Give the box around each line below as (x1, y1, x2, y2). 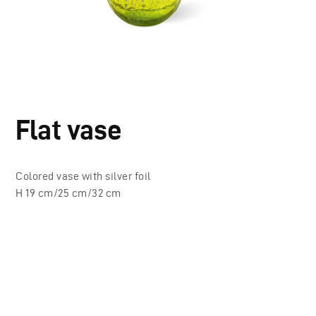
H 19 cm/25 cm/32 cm (16, 187, 121, 200)
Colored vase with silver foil (16, 170, 151, 183)
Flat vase (16, 114, 123, 146)
